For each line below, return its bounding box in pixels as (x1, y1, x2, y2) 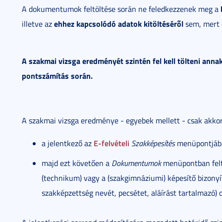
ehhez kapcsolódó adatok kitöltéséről (54, 18, 183, 29)
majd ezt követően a (42, 158, 111, 168)
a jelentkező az (42, 138, 94, 149)
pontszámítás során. (22, 70, 93, 81)
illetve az (22, 18, 54, 29)
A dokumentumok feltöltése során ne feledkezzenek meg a (22, 3, 221, 14)
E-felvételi (94, 137, 129, 149)
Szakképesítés (131, 138, 175, 149)
